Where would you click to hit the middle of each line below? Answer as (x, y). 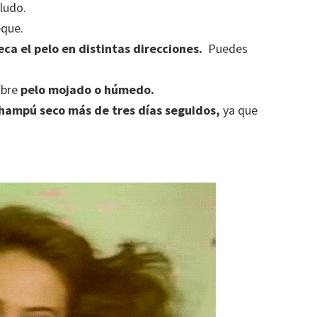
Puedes (225, 48)
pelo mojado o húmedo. (87, 89)
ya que (239, 110)
